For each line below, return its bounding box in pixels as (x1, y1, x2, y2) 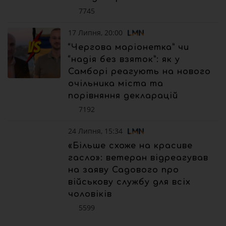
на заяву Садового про (68, 165, 179, 175)
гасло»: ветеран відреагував (68, 153, 208, 162)
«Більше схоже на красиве (68, 141, 193, 150)
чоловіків (68, 189, 112, 199)
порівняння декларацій (68, 91, 178, 100)
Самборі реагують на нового (68, 67, 211, 76)
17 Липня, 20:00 (68, 27, 123, 37)
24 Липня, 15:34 (68, 126, 123, 136)
